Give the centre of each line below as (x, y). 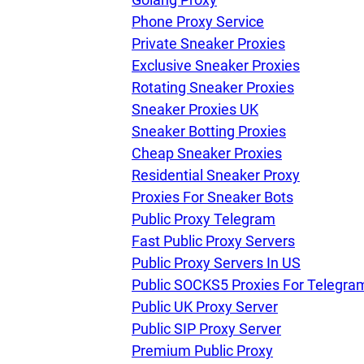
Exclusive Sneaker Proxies (216, 65)
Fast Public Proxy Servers (213, 241)
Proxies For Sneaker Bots (212, 197)
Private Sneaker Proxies (208, 43)
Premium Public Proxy (202, 351)
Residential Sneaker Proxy (216, 175)
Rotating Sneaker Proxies (213, 87)
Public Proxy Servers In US (216, 263)
